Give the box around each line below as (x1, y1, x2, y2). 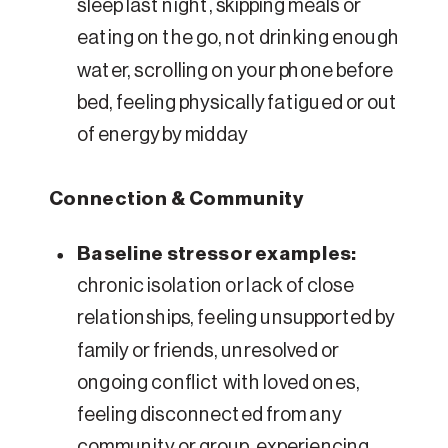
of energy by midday (77, 125, 248, 146)
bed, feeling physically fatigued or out (77, 93, 398, 114)
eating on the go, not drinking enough (77, 29, 399, 49)
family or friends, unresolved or (77, 341, 339, 361)
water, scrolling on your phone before (77, 61, 394, 81)
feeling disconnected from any (77, 405, 342, 426)
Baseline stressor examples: (77, 244, 357, 265)
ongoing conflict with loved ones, (77, 373, 360, 394)
